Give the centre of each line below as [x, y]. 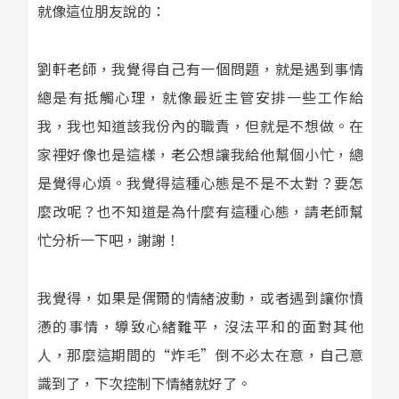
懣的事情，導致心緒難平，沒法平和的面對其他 [200, 326]
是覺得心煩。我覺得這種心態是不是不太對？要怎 [200, 182]
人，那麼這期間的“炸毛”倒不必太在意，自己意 [200, 354]
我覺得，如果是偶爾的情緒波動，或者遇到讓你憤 [200, 297]
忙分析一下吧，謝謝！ [108, 239]
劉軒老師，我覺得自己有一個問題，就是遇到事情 [200, 68]
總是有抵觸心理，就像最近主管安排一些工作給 [200, 97]
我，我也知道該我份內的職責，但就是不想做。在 [200, 125]
